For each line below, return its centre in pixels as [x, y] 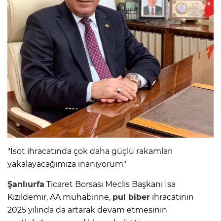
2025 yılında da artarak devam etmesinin [87, 210]
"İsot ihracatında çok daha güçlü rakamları [90, 151]
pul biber [131, 197]
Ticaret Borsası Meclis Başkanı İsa [110, 184]
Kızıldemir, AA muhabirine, [60, 197]
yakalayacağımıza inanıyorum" [67, 164]
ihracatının [172, 197]
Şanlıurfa [26, 184]
